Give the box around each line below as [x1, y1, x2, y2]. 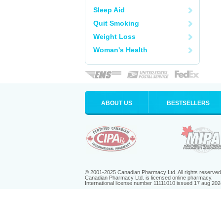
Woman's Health [93, 46, 147, 54]
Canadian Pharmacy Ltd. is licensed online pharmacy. [85, 175, 213, 181]
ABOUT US [101, 100, 132, 107]
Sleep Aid [93, 6, 125, 14]
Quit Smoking [93, 19, 139, 27]
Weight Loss [93, 33, 136, 40]
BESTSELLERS [167, 100, 210, 107]
